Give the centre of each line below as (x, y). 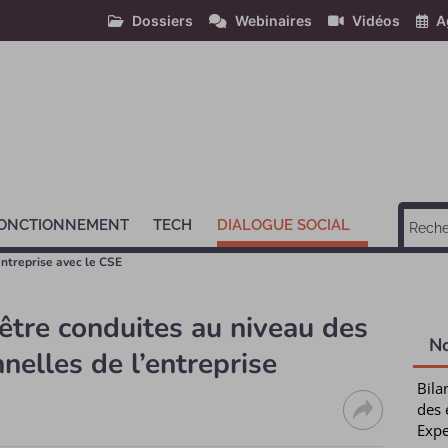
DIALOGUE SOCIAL (283, 225)
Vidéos (376, 20)
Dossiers (162, 20)
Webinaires (273, 20)
